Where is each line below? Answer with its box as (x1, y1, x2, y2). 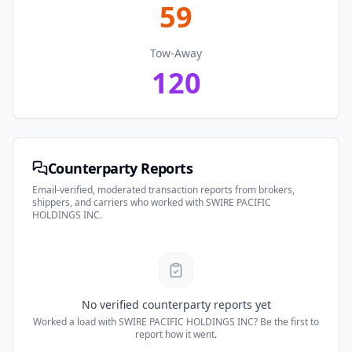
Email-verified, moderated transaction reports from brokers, (32, 183, 295, 196)
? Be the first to (254, 315, 319, 328)
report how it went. (135, 328, 217, 341)
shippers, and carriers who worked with (32, 196, 206, 209)
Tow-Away (150, 46, 202, 60)
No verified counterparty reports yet (81, 297, 271, 312)
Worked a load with (33, 315, 119, 328)
